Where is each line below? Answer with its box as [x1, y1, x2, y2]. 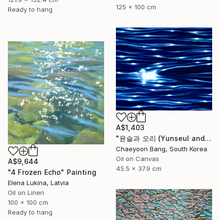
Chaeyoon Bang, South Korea [116, 145, 207, 153]
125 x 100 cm [116, 3, 156, 11]
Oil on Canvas [116, 155, 159, 163]
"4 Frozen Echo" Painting [8, 167, 96, 176]
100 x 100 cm [8, 198, 48, 206]
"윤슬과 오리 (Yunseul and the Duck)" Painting [205, 134, 212, 143]
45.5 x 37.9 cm [116, 165, 162, 173]
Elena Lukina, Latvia [8, 178, 69, 187]
